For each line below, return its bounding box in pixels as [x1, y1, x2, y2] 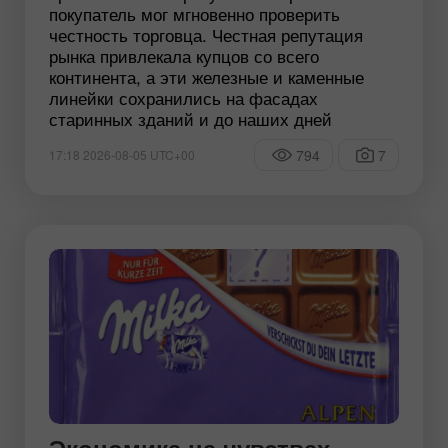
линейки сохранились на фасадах [49, 85, 318, 111]
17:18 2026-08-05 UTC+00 [49, 146, 195, 164]
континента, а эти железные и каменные [49, 64, 364, 90]
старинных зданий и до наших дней [49, 106, 332, 132]
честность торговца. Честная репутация [49, 22, 363, 48]
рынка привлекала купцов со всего [49, 43, 319, 69]
